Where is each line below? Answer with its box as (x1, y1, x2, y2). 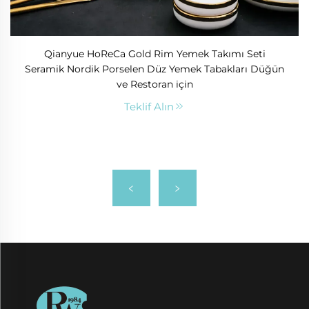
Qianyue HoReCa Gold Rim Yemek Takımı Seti (43, 48, 266, 61)
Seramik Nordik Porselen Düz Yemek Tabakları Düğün (25, 63, 284, 76)
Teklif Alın (124, 100, 174, 114)
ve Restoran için (116, 78, 193, 91)
